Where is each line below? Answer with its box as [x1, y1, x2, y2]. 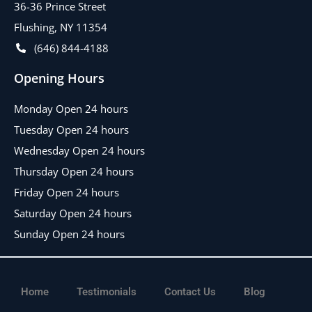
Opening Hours [14, 69, 104, 86]
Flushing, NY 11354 [14, 19, 107, 34]
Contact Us [164, 285, 216, 298]
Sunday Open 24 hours [14, 226, 125, 241]
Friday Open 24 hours [14, 185, 119, 199]
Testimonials [77, 285, 136, 298]
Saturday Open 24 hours [14, 205, 132, 220]
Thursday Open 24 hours [14, 164, 134, 178]
